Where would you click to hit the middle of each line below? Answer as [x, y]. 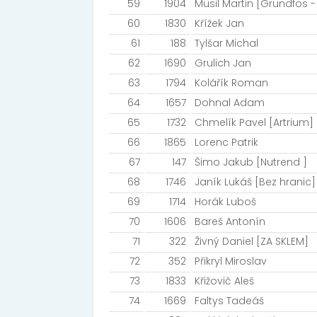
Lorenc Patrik [226, 142]
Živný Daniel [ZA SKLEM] [252, 241]
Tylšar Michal [226, 43]
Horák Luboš [225, 202]
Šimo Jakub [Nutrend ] [251, 162]
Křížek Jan [219, 23]
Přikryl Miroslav [231, 261]
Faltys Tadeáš [229, 301]
